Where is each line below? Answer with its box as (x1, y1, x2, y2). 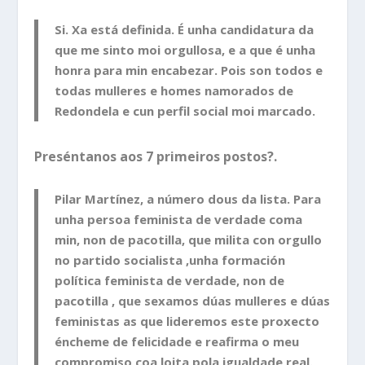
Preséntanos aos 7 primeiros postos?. (34, 147, 278, 166)
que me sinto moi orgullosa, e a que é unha (55, 42, 316, 59)
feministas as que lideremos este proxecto (55, 312, 320, 329)
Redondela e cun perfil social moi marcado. (55, 103, 316, 120)
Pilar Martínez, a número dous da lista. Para (55, 190, 322, 207)
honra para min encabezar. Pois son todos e (55, 62, 323, 79)
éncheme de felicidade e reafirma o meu (55, 332, 300, 350)
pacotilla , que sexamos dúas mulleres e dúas (55, 292, 331, 309)
